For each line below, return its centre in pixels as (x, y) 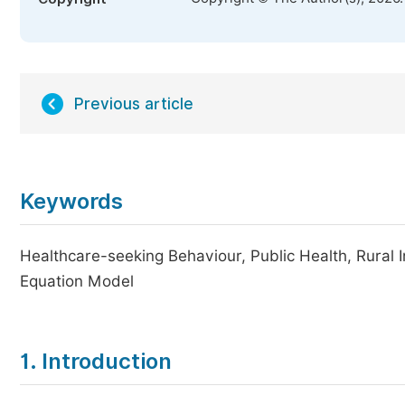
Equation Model (77, 281)
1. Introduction (96, 361)
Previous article (134, 104)
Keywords (71, 201)
